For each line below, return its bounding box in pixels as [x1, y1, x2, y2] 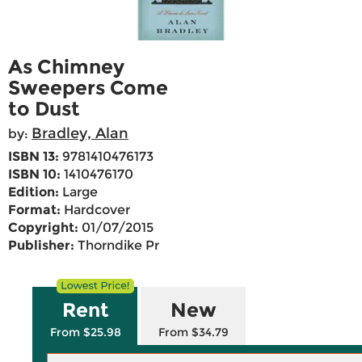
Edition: [8, 184, 59, 200]
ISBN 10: [8, 166, 61, 183]
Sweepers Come [8, 76, 168, 100]
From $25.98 [49, 325, 121, 340]
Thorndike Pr [74, 238, 159, 254]
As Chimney [8, 55, 124, 79]
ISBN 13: [8, 149, 59, 165]
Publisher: [8, 238, 74, 254]
